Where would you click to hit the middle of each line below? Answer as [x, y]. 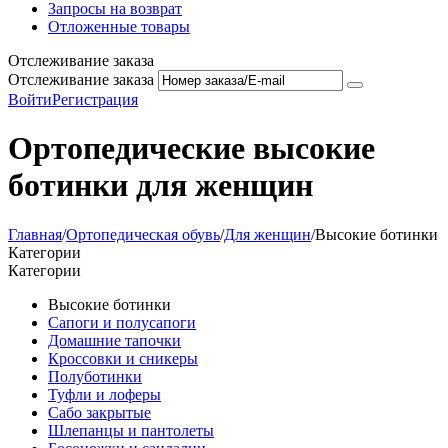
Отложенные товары [119, 26]
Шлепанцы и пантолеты [131, 430]
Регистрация [95, 99]
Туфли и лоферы [104, 394]
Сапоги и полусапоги [122, 322]
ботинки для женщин [160, 185]
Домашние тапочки [114, 340]
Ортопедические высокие [191, 148]
